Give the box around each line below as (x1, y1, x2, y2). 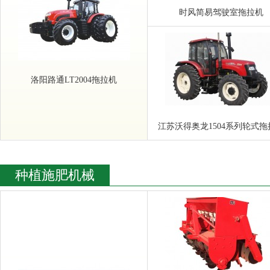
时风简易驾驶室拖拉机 (179, 7, 263, 17)
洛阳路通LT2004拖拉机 (31, 75, 117, 84)
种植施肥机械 (15, 168, 95, 183)
